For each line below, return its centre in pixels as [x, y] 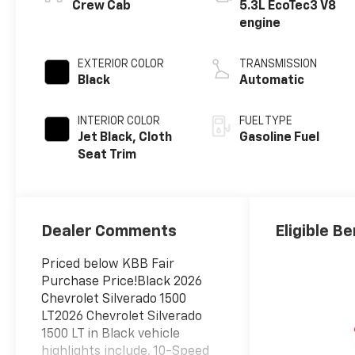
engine [260, 23]
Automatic [272, 80]
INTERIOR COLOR [119, 121]
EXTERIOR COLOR [121, 64]
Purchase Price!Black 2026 [122, 282]
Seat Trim [107, 155]
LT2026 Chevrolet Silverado [122, 317]
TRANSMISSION [279, 64]
